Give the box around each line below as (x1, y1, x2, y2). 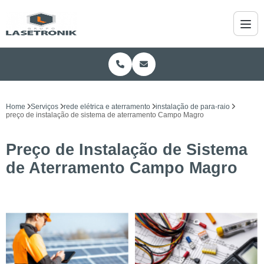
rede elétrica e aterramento (64, 103, 150, 111)
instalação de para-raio (156, 103, 230, 111)
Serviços (31, 103, 58, 111)
